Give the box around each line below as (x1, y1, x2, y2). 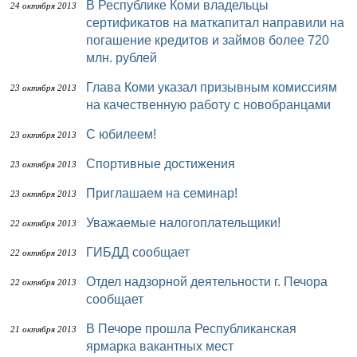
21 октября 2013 (10, 324, 76, 334)
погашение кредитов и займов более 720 (86, 33, 329, 47)
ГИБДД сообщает (93, 245, 190, 259)
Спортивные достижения (96, 157, 235, 171)
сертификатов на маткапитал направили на (86, 16, 344, 29)
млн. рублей (86, 51, 157, 65)
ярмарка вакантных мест (86, 339, 233, 353)
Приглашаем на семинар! (96, 186, 237, 200)
